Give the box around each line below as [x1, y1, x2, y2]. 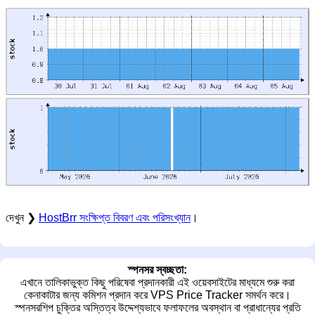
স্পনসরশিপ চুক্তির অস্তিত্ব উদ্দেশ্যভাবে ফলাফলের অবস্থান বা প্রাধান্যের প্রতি [14, 301, 301, 314]
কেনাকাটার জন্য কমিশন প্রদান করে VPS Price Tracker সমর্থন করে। [24, 288, 291, 301]
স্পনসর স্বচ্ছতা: [128, 263, 187, 276]
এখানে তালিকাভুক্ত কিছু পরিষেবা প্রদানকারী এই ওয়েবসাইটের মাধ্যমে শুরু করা [20, 276, 295, 288]
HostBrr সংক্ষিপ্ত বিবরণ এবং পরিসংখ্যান [39, 211, 191, 224]
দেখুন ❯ [6, 211, 39, 224]
